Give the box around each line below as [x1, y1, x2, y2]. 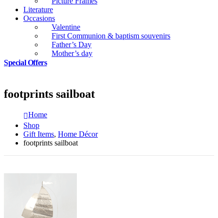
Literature [23, 5, 53, 14]
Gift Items [23, 130, 54, 139]
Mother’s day [52, 49, 92, 57]
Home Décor [58, 130, 98, 139]
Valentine [52, 23, 80, 31]
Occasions [23, 14, 55, 22]
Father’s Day [52, 40, 91, 49]
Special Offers [4, 58, 47, 67]
